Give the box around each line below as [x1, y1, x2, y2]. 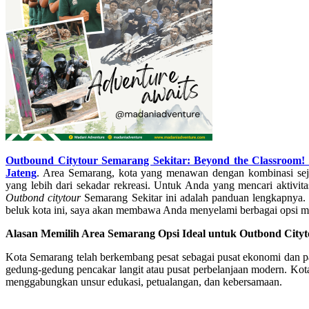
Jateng [6, 166, 37, 179]
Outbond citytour [6, 191, 81, 203]
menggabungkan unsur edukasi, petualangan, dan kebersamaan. [6, 275, 282, 288]
